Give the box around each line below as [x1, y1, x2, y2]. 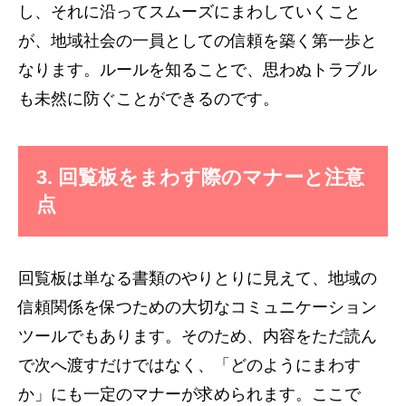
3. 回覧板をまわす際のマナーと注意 [36, 165, 364, 188]
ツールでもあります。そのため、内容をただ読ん [18, 326, 377, 345]
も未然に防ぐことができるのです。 [18, 89, 279, 108]
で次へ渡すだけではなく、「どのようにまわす [18, 355, 361, 374]
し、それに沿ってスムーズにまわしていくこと [18, 2, 361, 21]
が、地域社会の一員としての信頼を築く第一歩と [18, 31, 377, 50]
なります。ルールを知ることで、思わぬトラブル [18, 60, 377, 79]
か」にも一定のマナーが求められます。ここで [18, 384, 361, 403]
